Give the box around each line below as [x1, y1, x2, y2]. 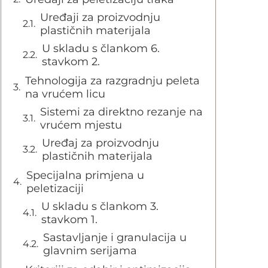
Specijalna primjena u [26, 169, 144, 182]
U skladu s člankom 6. [42, 42, 160, 55]
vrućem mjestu [40, 118, 122, 132]
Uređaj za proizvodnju [42, 136, 159, 150]
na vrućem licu [25, 87, 105, 100]
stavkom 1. [41, 213, 98, 226]
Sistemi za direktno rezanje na [40, 105, 203, 118]
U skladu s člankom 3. [41, 200, 159, 213]
